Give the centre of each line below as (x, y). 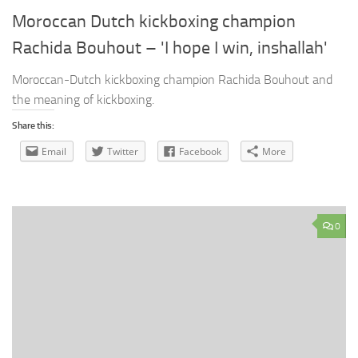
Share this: (33, 125)
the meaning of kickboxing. (83, 99)
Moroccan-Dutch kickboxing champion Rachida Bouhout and (172, 79)
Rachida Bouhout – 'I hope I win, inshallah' (170, 48)
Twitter (123, 151)
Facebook (200, 151)
